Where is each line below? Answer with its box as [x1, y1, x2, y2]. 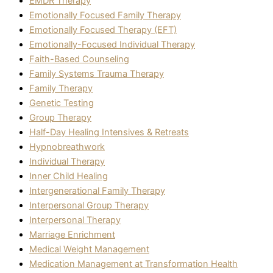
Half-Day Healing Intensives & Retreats [29, 126, 189, 138]
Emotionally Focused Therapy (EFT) [29, 24, 177, 35]
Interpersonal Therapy [29, 214, 121, 225]
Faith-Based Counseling [29, 53, 129, 65]
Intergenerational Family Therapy [29, 185, 165, 196]
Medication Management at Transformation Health [29, 258, 238, 269]
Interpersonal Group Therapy [29, 199, 149, 211]
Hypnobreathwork [29, 141, 105, 152]
